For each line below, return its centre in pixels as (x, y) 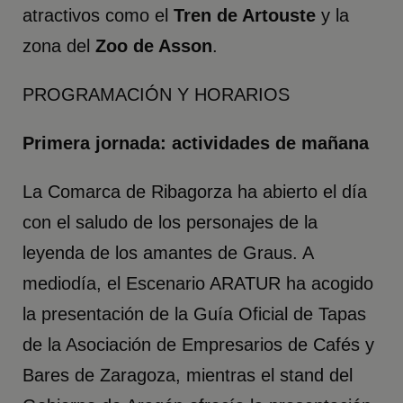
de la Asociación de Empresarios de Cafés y (199, 345)
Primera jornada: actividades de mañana (196, 143)
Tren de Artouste (245, 16)
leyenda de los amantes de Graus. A (168, 253)
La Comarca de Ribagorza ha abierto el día (195, 192)
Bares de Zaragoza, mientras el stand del (188, 376)
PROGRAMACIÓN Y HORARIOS (157, 95)
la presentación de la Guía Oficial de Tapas (195, 314)
